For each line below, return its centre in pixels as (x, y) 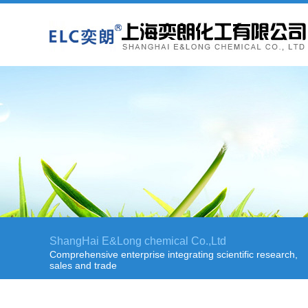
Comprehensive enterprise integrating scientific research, (174, 254)
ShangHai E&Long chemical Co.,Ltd (138, 241)
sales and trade (83, 265)
